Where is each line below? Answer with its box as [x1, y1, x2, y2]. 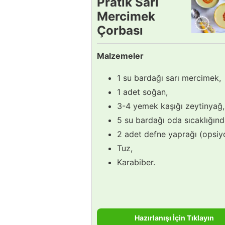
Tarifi [97, 37, 128, 52]
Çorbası [97, 23, 143, 38]
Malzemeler [97, 50, 144, 61]
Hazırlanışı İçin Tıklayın [135, 213, 214, 222]
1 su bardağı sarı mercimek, [117, 72, 221, 83]
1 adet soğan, [117, 86, 168, 97]
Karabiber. [117, 157, 155, 167]
